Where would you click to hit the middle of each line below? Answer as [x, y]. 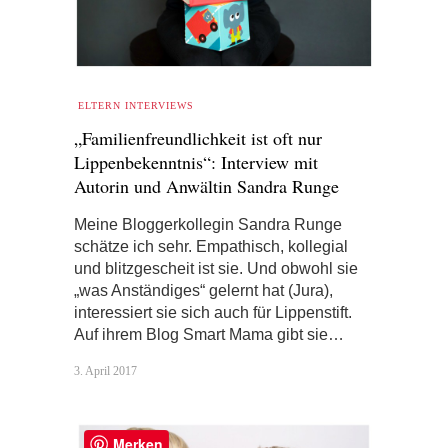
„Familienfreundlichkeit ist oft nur [198, 138]
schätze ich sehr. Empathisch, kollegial [211, 247]
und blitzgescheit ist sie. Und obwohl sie [216, 269]
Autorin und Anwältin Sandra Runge [206, 186]
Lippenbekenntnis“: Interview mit [196, 162]
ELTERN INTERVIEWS [136, 106]
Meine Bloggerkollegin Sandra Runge [208, 225]
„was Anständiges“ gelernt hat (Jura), [203, 291]
